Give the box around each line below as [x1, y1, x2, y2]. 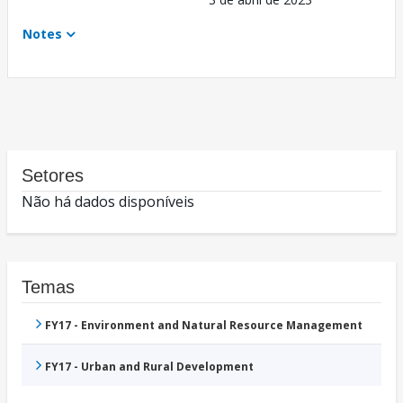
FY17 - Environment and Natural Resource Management [45, 318, 363, 334]
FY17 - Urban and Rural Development [45, 359, 254, 375]
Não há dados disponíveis [22, 192, 194, 212]
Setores [22, 166, 84, 186]
